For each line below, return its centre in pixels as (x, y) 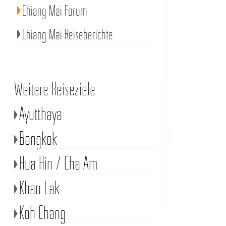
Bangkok (38, 138)
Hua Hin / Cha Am (58, 163)
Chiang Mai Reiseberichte (67, 34)
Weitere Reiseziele (54, 89)
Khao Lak (39, 187)
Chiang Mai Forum (54, 10)
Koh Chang (42, 212)
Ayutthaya (40, 113)
